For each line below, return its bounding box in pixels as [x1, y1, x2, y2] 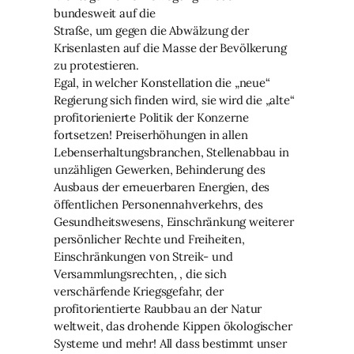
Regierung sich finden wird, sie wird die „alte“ [54, 92, 295, 108]
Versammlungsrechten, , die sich [54, 266, 227, 282]
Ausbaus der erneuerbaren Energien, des [54, 179, 270, 195]
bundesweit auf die [54, 6, 156, 21]
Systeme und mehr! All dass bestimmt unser [54, 336, 287, 352]
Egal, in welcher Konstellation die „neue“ [54, 75, 270, 91]
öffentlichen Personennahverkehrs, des [54, 197, 263, 213]
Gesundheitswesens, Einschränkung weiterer [54, 214, 294, 230]
